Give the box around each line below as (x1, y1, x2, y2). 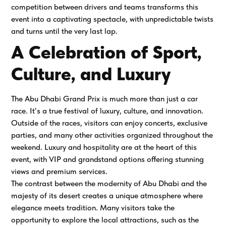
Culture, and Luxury (11, 63, 171, 85)
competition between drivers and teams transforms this (11, 2, 199, 12)
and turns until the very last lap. (11, 26, 118, 36)
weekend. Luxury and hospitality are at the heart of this (11, 142, 197, 152)
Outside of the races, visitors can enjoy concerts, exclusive (11, 118, 208, 128)
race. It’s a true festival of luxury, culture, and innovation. (11, 106, 204, 116)
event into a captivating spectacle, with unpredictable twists (11, 14, 214, 24)
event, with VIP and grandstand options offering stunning (11, 154, 204, 164)
